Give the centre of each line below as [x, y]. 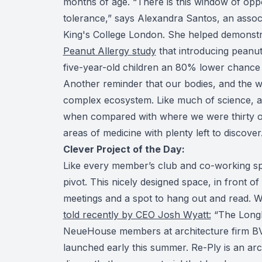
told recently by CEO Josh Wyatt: [137, 214]
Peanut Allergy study [109, 51]
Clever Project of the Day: [124, 149]
